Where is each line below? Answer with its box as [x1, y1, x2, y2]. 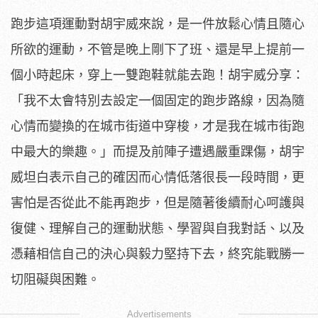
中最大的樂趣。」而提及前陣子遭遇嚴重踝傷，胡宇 [11, 144, 305, 159]
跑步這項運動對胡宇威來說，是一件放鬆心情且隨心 [11, 16, 305, 31]
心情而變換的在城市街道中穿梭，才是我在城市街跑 [11, 119, 305, 133]
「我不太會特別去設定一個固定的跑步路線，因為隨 [11, 93, 305, 108]
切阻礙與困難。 [11, 272, 100, 287]
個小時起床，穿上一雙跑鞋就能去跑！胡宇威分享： [11, 67, 305, 82]
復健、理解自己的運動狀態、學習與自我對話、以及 [11, 221, 305, 236]
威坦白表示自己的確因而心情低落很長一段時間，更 [11, 170, 305, 185]
